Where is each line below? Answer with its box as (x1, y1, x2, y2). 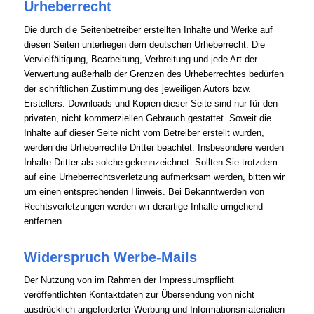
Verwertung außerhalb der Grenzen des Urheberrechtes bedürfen (23, 68, 284, 79)
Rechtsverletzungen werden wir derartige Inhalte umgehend (23, 200, 263, 212)
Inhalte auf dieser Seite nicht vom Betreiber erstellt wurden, (23, 127, 264, 138)
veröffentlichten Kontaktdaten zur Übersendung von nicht (23, 289, 254, 300)
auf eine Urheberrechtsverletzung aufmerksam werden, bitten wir (23, 171, 285, 182)
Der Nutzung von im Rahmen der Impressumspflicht (23, 274, 234, 285)
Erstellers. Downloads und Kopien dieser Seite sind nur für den (23, 97, 278, 109)
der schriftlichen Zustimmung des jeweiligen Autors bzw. (23, 83, 251, 94)
